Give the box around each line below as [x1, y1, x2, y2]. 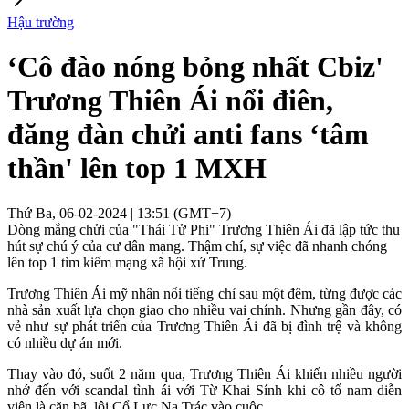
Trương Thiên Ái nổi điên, [7, 84, 333, 118]
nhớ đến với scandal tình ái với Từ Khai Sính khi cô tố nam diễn [7, 382, 402, 398]
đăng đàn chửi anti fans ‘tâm [7, 118, 369, 152]
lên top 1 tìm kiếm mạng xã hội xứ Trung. [7, 254, 247, 270]
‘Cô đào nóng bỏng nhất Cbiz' [7, 50, 383, 84]
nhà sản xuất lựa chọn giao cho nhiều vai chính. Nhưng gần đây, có [7, 301, 402, 318]
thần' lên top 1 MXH [7, 152, 267, 185]
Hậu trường [7, 15, 74, 30]
